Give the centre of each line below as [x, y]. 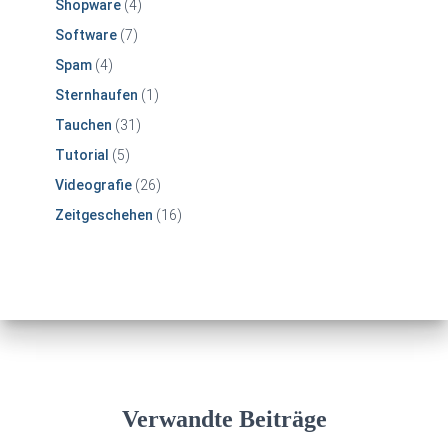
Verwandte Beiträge [224, 419]
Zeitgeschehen [104, 214]
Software [86, 34]
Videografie [93, 184]
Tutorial [82, 154]
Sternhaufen [96, 94]
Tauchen [83, 124]
